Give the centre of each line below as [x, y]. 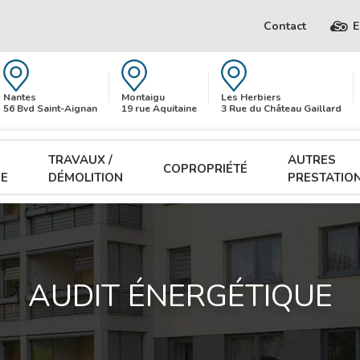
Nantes [19, 98]
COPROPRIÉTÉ [205, 169]
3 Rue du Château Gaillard [281, 109]
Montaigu [143, 98]
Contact [284, 26]
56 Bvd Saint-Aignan [50, 109]
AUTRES [312, 160]
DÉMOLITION [86, 178]
